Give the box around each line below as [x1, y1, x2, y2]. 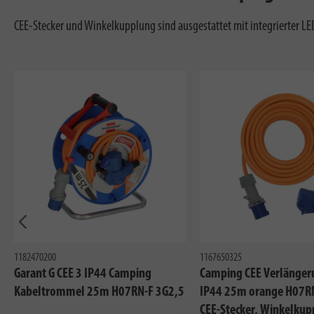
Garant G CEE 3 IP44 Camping [14, 266, 151, 281]
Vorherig [22, 232, 59, 247]
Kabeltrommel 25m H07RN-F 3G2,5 [14, 285, 184, 299]
